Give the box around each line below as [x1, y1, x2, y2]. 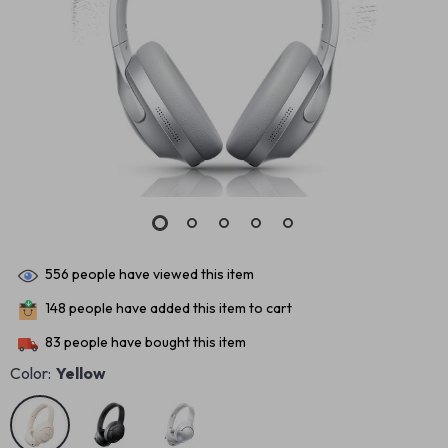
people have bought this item [61, 333, 246, 352]
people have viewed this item [69, 265, 254, 284]
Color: [10, 363, 51, 383]
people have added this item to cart [66, 299, 292, 318]
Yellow [56, 363, 106, 383]
